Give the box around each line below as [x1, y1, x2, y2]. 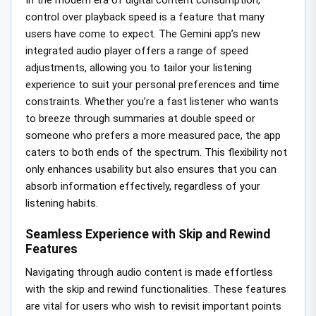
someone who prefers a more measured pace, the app [25, 128, 281, 142]
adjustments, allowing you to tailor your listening [25, 61, 252, 74]
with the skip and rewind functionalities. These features [25, 283, 286, 296]
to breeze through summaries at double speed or [25, 111, 255, 125]
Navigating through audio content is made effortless [25, 266, 273, 279]
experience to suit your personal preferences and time [25, 78, 279, 91]
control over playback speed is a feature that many [25, 10, 265, 23]
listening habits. [25, 196, 98, 209]
